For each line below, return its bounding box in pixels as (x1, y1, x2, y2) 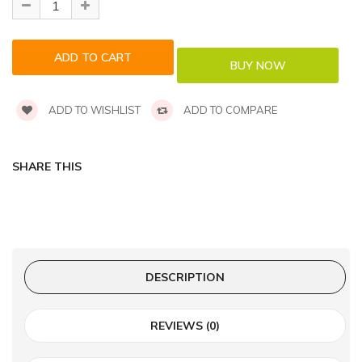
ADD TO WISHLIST (46, 103, 141, 117)
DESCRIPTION (145, 270, 225, 285)
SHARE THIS (12, 159, 82, 175)
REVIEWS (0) (150, 318, 220, 334)
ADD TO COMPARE (181, 103, 277, 117)
